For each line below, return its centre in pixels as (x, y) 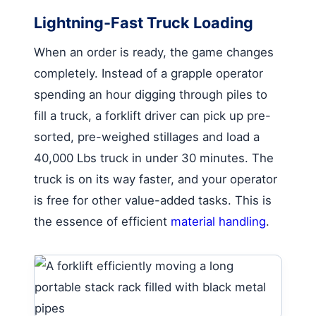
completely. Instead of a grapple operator (148, 73)
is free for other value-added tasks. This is (153, 200)
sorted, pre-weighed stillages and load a (147, 136)
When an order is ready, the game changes (154, 52)
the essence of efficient (102, 221)
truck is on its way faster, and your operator (156, 179)
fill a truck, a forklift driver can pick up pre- (152, 115)
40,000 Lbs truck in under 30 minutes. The (154, 158)
